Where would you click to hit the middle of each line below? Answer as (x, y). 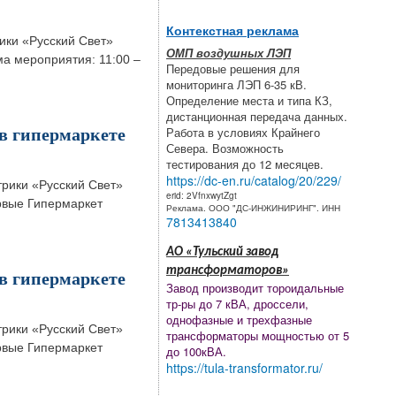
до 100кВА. (196, 352)
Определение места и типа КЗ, (249, 101)
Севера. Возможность (225, 148)
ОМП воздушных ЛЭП (228, 53)
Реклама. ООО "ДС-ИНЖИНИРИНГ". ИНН (253, 208)
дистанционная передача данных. (257, 117)
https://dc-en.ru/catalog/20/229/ (254, 181)
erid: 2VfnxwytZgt (203, 195)
